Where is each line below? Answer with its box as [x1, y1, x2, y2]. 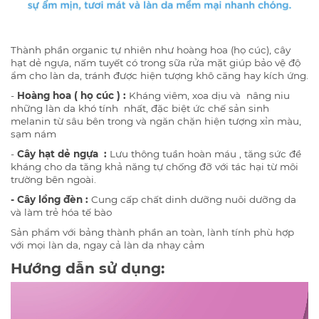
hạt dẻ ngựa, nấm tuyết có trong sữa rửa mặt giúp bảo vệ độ [11, 57, 300, 69]
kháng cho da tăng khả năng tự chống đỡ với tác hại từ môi [11, 161, 298, 173]
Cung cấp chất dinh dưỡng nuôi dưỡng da [88, 194, 296, 206]
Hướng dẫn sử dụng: [11, 259, 164, 278]
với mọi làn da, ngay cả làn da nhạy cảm [11, 239, 204, 251]
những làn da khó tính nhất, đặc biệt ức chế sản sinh [11, 103, 269, 115]
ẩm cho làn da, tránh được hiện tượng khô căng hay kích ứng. [11, 70, 308, 82]
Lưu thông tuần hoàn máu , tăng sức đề [107, 148, 301, 160]
